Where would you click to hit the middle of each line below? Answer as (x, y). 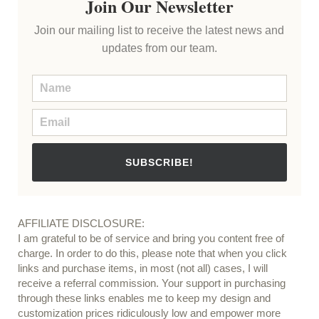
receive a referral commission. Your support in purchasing (151, 283)
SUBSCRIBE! (159, 163)
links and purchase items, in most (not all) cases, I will (142, 268)
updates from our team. (159, 48)
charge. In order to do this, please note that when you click (152, 253)
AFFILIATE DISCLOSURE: (81, 223)
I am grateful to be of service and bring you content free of (151, 238)
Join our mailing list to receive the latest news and (159, 31)
